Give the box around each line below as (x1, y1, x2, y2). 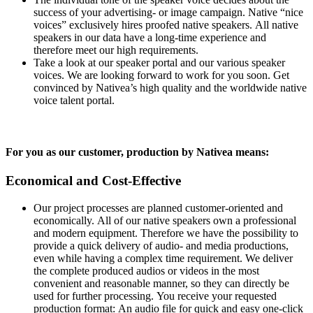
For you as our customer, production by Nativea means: (6, 145, 269, 158)
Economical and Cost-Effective (6, 173, 181, 188)
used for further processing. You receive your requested (34, 289, 277, 302)
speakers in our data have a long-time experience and (34, 31, 266, 44)
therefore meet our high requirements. (34, 44, 198, 57)
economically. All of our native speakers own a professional (34, 214, 296, 226)
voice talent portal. (34, 94, 115, 107)
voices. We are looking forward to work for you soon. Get (34, 69, 289, 82)
